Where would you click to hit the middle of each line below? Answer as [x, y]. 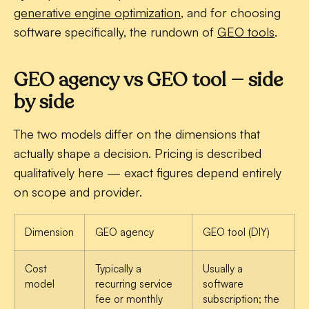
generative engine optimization [97, 13]
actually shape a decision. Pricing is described [138, 153]
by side [44, 102]
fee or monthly [129, 299]
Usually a [223, 269]
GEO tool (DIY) [236, 232]
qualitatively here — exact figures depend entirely [148, 173]
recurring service [134, 284]
